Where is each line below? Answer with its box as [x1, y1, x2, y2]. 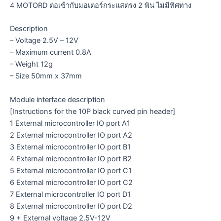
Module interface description [10, 95, 105, 104]
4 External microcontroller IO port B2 [10, 154, 132, 163]
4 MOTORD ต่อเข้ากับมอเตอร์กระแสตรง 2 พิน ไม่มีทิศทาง [10, 1, 191, 10]
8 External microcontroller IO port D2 [10, 201, 132, 211]
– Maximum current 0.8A [10, 48, 91, 57]
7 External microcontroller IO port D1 [10, 189, 131, 199]
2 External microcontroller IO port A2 [10, 130, 132, 140]
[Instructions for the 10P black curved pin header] [10, 107, 175, 116]
